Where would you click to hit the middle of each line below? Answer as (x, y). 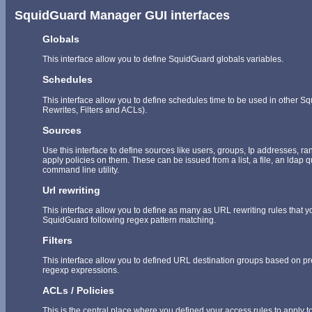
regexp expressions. (81, 270)
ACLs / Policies (78, 290)
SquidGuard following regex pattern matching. (129, 220)
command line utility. (81, 170)
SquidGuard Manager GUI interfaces (122, 16)
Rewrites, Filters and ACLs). (95, 110)
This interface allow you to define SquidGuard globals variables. (163, 60)
